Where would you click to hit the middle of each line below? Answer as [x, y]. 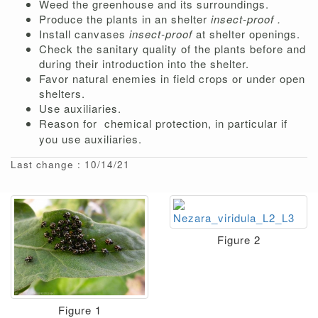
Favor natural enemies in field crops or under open [172, 79]
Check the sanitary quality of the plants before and [172, 49]
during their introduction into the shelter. [144, 64]
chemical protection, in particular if [196, 124]
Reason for [70, 124]
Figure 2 [238, 240]
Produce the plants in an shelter [125, 19]
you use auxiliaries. [91, 139]
